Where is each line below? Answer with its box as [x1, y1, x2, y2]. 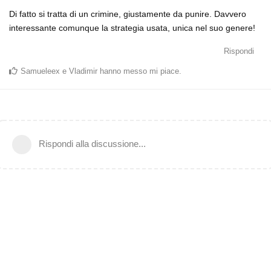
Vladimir [69, 66, 97, 76]
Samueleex [21, 66, 60, 76]
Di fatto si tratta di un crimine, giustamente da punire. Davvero [9, 8, 246, 19]
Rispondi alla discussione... [39, 138, 146, 149]
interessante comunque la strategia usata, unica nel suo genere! [9, 22, 255, 33]
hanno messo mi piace [97, 66, 179, 76]
